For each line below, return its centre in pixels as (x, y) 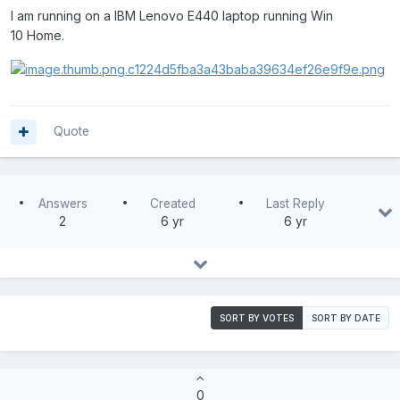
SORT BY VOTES (257, 317)
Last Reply (295, 203)
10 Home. (37, 36)
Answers (62, 203)
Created (172, 203)
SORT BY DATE (346, 317)
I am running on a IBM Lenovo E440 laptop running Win (172, 16)
